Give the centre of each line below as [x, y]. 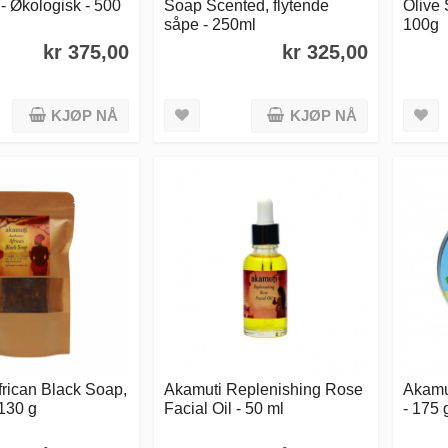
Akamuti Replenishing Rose [264, 388]
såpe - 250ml [210, 24]
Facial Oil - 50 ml [224, 407]
